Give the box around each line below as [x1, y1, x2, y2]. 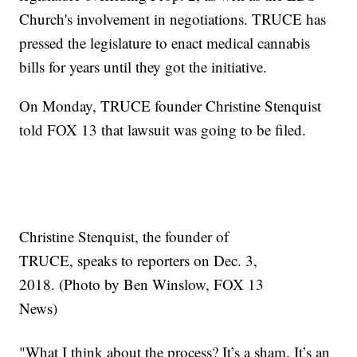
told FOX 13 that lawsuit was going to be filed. [19, 120, 307, 140]
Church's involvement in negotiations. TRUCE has [19, 9, 327, 29]
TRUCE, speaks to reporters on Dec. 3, [19, 250, 258, 271]
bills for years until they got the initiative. [19, 57, 268, 77]
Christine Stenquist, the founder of [19, 226, 229, 247]
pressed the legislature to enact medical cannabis [19, 33, 311, 53]
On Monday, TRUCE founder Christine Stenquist [19, 96, 322, 116]
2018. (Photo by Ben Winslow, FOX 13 [19, 274, 265, 295]
